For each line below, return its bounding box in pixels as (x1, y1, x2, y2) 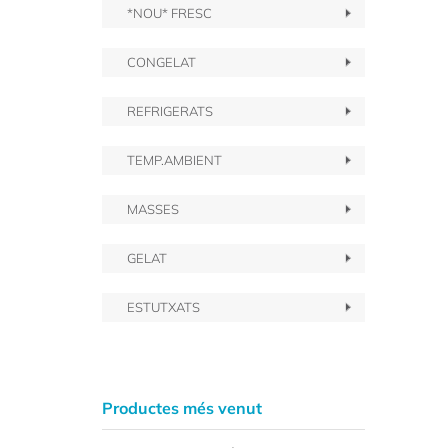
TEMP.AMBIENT (127, 152, 222, 168)
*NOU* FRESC (127, 5, 212, 21)
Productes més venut (102, 398, 262, 418)
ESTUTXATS (127, 299, 200, 315)
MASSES (127, 201, 179, 217)
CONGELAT (127, 54, 196, 70)
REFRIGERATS (127, 103, 213, 119)
